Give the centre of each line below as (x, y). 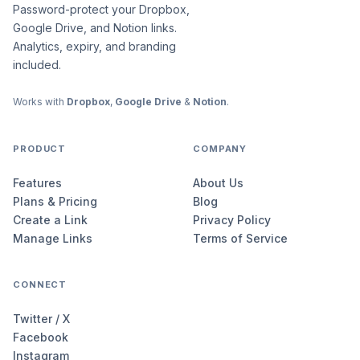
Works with (40, 102)
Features (37, 183)
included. (37, 65)
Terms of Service (240, 238)
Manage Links (53, 238)
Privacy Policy (232, 220)
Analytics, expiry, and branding (94, 46)
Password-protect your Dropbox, (101, 9)
